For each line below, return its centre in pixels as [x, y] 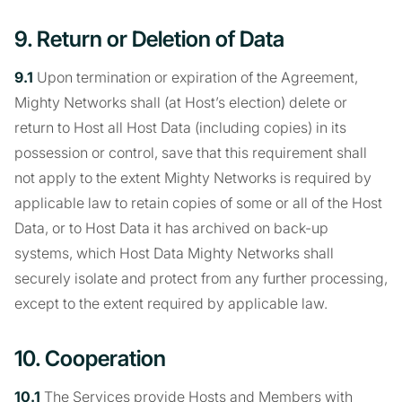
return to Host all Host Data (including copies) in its [180, 127]
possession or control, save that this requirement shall [191, 153]
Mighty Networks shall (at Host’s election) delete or [181, 102]
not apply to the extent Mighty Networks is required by [193, 178]
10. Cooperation [90, 358]
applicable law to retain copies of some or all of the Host [198, 203]
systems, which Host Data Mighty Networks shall [174, 253]
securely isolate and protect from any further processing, [201, 278]
